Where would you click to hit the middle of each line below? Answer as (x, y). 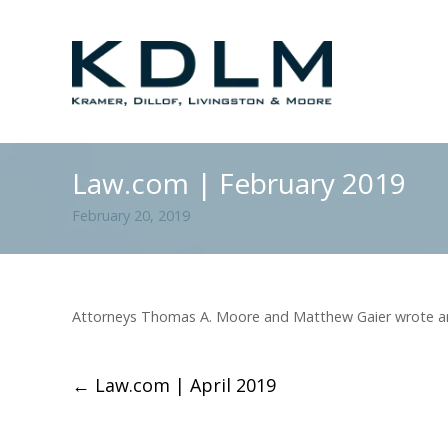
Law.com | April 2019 (183, 385)
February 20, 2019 (131, 215)
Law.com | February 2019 (239, 183)
